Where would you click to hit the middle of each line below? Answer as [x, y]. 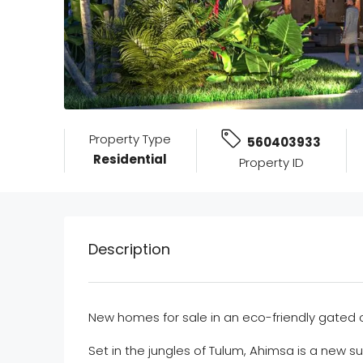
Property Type [130, 139]
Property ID [271, 163]
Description [129, 250]
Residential [130, 160]
